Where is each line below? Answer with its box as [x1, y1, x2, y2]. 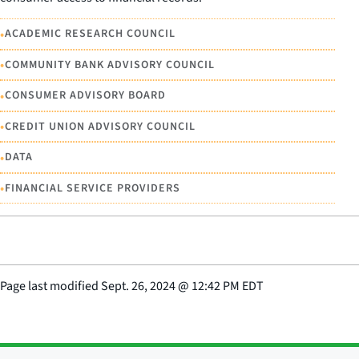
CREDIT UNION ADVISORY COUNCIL [5, 118, 196, 135]
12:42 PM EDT [192, 277, 264, 296]
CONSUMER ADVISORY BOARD [5, 87, 166, 104]
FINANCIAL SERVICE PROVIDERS [5, 179, 180, 196]
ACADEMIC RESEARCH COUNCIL [5, 26, 175, 42]
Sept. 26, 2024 [101, 277, 175, 296]
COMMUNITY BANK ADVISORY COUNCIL [5, 56, 215, 73]
